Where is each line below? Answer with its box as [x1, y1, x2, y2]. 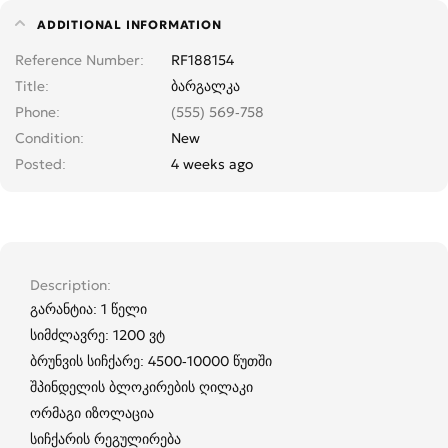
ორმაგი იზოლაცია [30, 403, 154, 422]
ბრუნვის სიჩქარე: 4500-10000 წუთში [30, 351, 272, 370]
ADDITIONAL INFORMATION [37, 16, 222, 32]
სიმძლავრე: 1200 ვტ [30, 325, 165, 344]
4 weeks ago [171, 154, 254, 173]
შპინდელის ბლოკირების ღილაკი [30, 377, 253, 396]
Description [30, 275, 107, 294]
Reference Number [15, 50, 140, 69]
